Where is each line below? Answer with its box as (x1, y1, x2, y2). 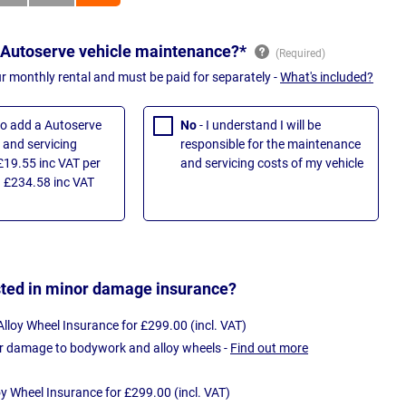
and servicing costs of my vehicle (180, 156, 363, 171)
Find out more (230, 340, 308, 355)
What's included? (280, 70, 373, 85)
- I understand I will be (199, 118, 321, 133)
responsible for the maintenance (180, 137, 361, 152)
